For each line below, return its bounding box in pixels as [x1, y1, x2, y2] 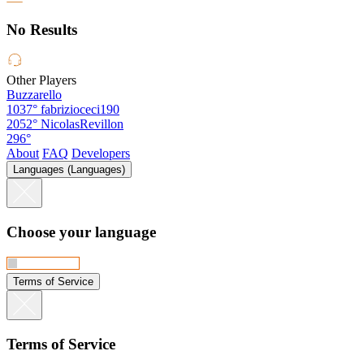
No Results [6, 20, 77, 38]
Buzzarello [6, 88, 62, 102]
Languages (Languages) [13, 163, 125, 176]
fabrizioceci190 [41, 102, 119, 117]
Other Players [6, 73, 76, 88]
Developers [71, 146, 130, 161]
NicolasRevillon [41, 117, 123, 132]
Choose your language [6, 223, 156, 241]
